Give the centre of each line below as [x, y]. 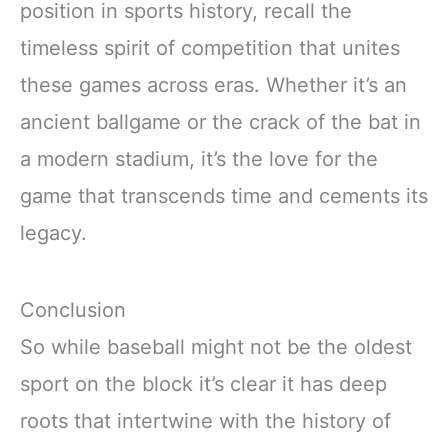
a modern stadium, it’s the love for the [199, 159]
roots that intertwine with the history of [205, 421]
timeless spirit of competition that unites [210, 48]
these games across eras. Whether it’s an [213, 85]
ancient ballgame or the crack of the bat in [220, 122]
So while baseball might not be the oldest [216, 347]
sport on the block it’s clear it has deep [203, 384]
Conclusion [73, 310]
